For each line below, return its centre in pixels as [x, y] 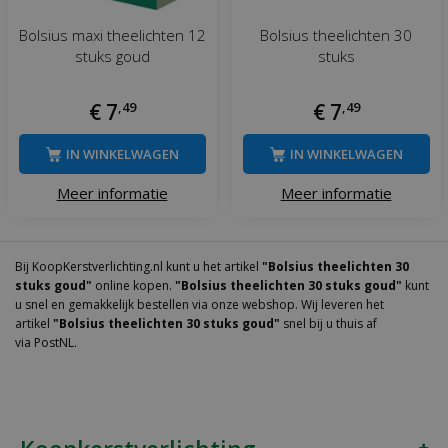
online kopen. [133, 285]
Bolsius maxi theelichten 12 [112, 35]
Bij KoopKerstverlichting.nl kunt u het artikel [138, 266]
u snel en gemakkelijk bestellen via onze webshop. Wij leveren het [199, 304]
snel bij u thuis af [328, 323]
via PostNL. [46, 342]
